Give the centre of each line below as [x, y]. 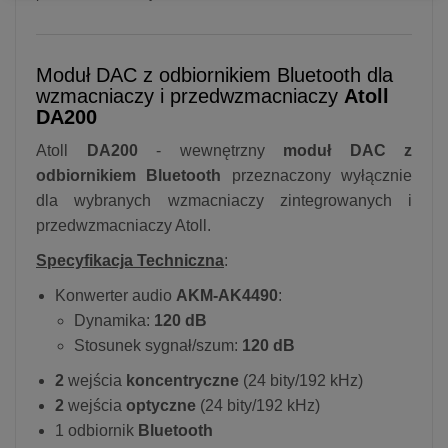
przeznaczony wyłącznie [317, 175]
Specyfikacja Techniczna [130, 260]
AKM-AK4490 [227, 295]
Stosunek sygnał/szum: [158, 345]
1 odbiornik [96, 430]
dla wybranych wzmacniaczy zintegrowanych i [224, 200]
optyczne [161, 405]
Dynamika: [114, 320]
